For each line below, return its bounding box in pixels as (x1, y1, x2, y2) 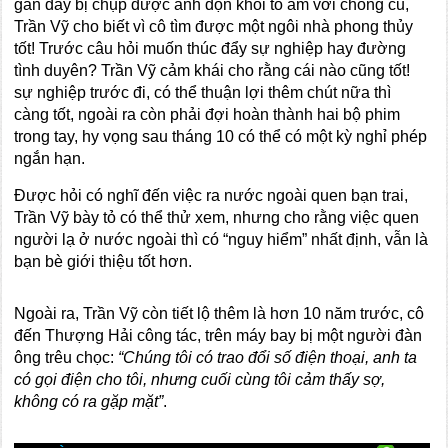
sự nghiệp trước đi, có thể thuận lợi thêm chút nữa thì (14, 84, 392, 101)
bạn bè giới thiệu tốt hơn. (14, 253, 193, 270)
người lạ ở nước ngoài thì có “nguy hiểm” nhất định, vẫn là (14, 231, 429, 248)
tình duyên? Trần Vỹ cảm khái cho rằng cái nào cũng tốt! (14, 62, 411, 79)
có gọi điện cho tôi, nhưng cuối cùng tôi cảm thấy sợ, (14, 371, 386, 388)
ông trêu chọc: (14, 349, 119, 366)
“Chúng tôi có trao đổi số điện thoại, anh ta (118, 349, 418, 366)
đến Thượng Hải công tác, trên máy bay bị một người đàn (14, 327, 423, 344)
